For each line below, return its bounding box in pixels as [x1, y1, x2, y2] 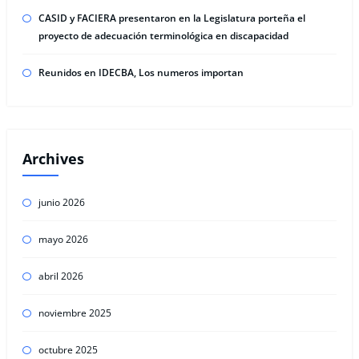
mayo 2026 [38, 232, 88, 247]
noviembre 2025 [38, 306, 111, 321]
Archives [22, 148, 84, 168]
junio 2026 [38, 196, 85, 210]
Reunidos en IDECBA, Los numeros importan [38, 66, 244, 80]
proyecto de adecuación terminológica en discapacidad [38, 29, 288, 43]
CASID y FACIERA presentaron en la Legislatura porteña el [38, 11, 305, 26]
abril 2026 [38, 269, 83, 284]
